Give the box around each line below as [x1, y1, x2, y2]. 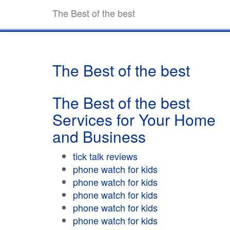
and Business [52, 125, 146, 147]
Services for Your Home [52, 108, 216, 130]
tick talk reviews [73, 149, 138, 163]
